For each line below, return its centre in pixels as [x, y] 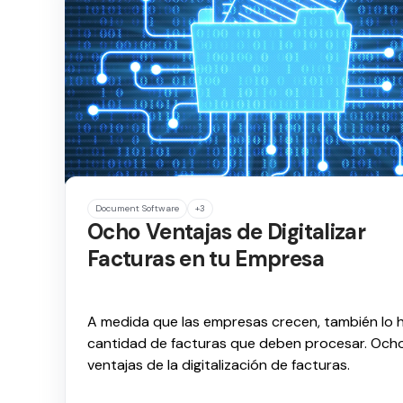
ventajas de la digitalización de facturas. [219, 365]
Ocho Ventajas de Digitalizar [227, 232]
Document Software [137, 208]
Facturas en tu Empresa [206, 259]
